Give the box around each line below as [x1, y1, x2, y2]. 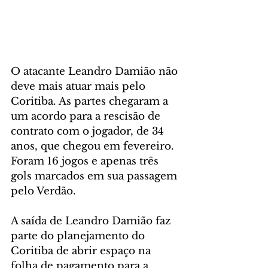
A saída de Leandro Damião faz [11, 214, 173, 227]
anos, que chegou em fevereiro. [11, 139, 177, 153]
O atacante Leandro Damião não [11, 65, 181, 78]
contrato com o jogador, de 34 [11, 124, 167, 138]
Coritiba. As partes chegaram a [11, 95, 171, 108]
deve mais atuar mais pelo [11, 80, 148, 93]
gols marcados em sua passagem [11, 169, 180, 182]
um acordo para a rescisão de [11, 109, 163, 123]
